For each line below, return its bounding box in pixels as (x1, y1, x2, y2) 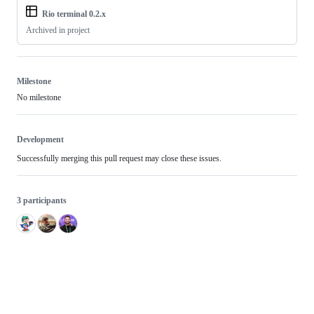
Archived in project (26, 25, 90, 36)
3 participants (17, 196, 67, 206)
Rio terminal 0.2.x (42, 9, 106, 20)
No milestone (17, 93, 61, 103)
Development (17, 135, 64, 145)
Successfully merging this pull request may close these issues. (17, 153, 221, 164)
